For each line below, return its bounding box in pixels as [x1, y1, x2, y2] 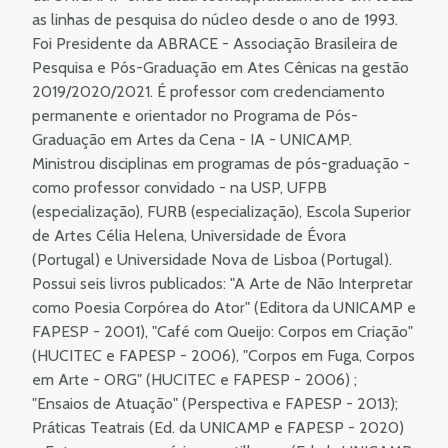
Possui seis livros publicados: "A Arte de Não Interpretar [32, 273, 413, 293]
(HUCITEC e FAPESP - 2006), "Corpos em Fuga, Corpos [32, 345, 415, 365]
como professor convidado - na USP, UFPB [32, 177, 327, 197]
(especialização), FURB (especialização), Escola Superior [32, 201, 411, 221]
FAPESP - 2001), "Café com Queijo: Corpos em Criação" [32, 321, 413, 341]
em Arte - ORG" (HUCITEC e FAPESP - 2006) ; [32, 369, 357, 389]
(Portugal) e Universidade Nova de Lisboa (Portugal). [32, 249, 392, 269]
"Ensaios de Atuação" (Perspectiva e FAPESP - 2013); [32, 393, 398, 413]
